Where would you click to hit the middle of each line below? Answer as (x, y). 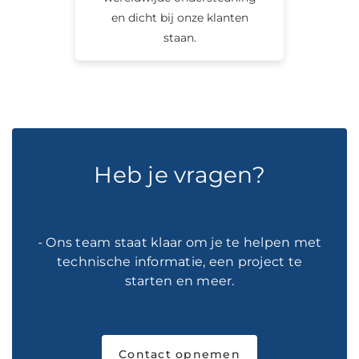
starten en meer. (179, 280)
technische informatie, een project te (179, 261)
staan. (179, 37)
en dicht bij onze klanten (179, 17)
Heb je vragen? (179, 174)
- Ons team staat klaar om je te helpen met (179, 242)
